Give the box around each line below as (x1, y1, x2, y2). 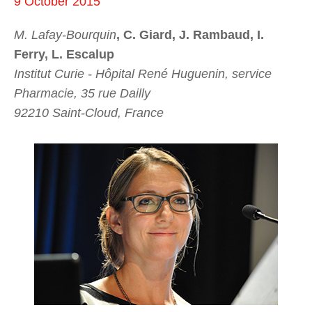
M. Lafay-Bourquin (14, 27, 116, 42)
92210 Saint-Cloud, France (14, 105, 164, 120)
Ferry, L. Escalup (14, 47, 114, 61)
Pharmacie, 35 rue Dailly (14, 86, 150, 100)
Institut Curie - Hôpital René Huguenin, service (14, 66, 272, 81)
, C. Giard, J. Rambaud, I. (116, 27, 264, 42)
